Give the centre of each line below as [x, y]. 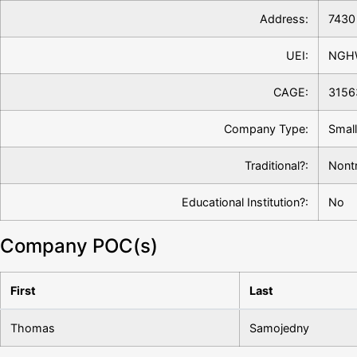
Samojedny [279, 328]
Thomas [33, 328]
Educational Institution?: [245, 202]
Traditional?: [277, 165]
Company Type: [266, 129]
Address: [284, 19]
